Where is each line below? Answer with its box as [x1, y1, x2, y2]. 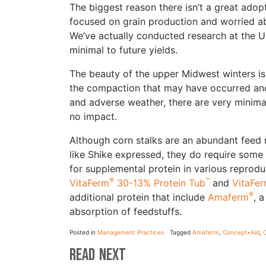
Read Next [69, 245, 126, 265]
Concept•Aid [223, 228, 259, 236]
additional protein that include [69, 191, 208, 203]
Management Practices [97, 228, 164, 236]
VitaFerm [69, 176, 109, 189]
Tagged [170, 228, 192, 236]
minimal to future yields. [69, 43, 180, 56]
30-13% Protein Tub [114, 176, 205, 189]
